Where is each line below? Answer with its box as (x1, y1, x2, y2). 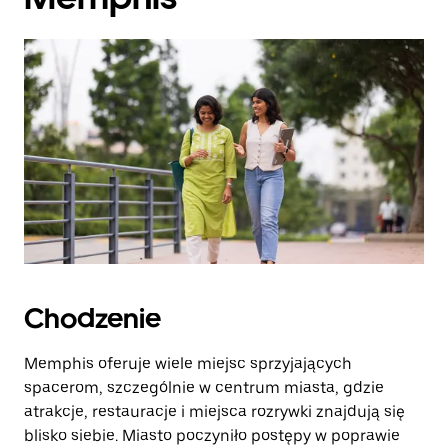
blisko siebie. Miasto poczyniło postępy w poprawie (24, 426, 400, 445)
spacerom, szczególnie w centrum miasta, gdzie (24, 378, 384, 397)
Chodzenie (24, 301, 161, 335)
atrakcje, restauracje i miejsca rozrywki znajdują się (24, 402, 405, 421)
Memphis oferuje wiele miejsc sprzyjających (24, 354, 352, 373)
